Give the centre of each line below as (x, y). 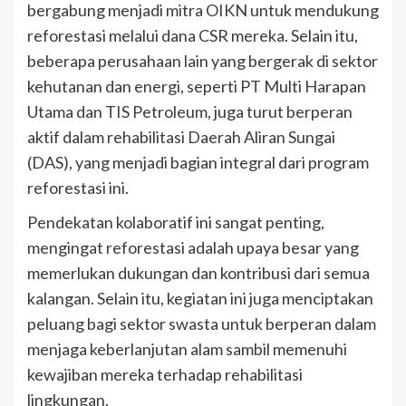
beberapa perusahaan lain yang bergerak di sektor (203, 61)
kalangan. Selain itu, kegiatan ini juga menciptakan (200, 299)
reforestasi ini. (78, 188)
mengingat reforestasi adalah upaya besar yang (193, 248)
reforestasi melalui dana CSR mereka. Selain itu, (193, 36)
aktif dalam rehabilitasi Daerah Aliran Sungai (181, 137)
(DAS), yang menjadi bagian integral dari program (198, 163)
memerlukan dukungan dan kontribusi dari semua (198, 273)
